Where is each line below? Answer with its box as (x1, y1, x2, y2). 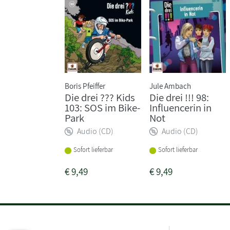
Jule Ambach (149, 80, 191, 91)
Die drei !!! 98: (149, 90, 209, 104)
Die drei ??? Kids (65, 90, 135, 104)
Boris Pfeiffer (65, 80, 105, 91)
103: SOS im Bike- (65, 100, 140, 114)
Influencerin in (149, 100, 212, 114)
